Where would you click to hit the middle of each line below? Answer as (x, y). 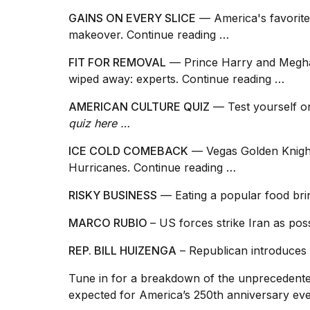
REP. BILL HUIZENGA (122, 251)
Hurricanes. (101, 168)
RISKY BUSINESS (113, 195)
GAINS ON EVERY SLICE (132, 18)
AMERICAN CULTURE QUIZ (139, 107)
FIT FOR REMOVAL (117, 63)
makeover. (98, 35)
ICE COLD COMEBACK (128, 151)
